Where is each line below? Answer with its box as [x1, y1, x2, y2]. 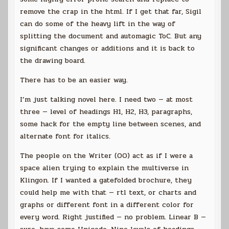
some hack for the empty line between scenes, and [20, 119, 201, 130]
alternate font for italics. [20, 131, 111, 142]
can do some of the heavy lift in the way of [20, 18, 176, 30]
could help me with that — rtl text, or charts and [20, 187, 197, 198]
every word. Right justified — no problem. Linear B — [20, 212, 207, 223]
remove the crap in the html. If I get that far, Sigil [20, 6, 202, 17]
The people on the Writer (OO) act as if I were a [20, 150, 193, 162]
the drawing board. [20, 55, 86, 66]
